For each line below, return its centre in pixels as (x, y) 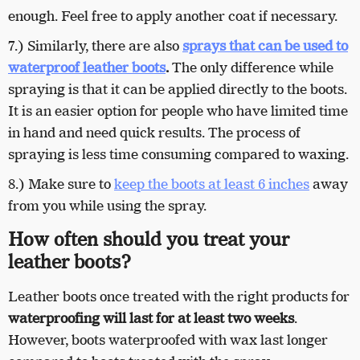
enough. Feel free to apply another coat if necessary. (173, 16)
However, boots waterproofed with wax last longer (168, 340)
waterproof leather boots (87, 67)
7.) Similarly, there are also (95, 45)
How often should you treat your (149, 239)
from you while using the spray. (109, 205)
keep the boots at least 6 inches (212, 184)
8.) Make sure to (61, 184)
